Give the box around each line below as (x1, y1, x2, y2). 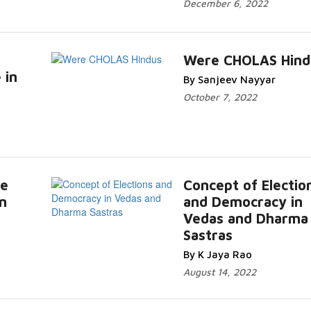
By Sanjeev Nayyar (183, 74, 276, 85)
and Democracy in (183, 194, 303, 210)
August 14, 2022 (183, 266, 256, 278)
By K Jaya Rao (183, 249, 252, 260)
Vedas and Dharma (183, 210, 308, 226)
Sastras (183, 227, 233, 243)
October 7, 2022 (183, 91, 257, 103)
